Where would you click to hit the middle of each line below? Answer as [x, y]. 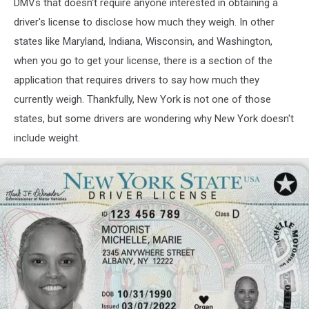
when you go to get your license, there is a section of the [143, 61]
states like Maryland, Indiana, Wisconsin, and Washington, [143, 42]
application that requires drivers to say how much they [137, 80]
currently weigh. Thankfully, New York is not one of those [142, 100]
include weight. [47, 138]
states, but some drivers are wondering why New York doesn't [154, 119]
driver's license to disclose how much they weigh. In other [144, 22]
